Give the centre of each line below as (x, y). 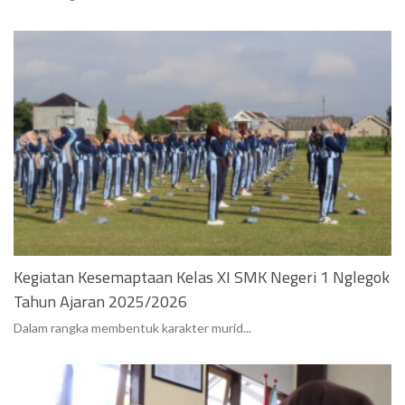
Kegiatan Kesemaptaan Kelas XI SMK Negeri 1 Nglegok (202, 278)
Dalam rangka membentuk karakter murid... (132, 328)
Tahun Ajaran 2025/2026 (100, 302)
